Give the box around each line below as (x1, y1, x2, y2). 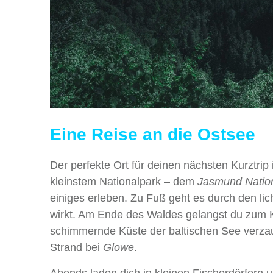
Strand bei (50, 241, 103, 253)
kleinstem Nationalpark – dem (50, 175, 197, 188)
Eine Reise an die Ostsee (50, 124, 255, 144)
